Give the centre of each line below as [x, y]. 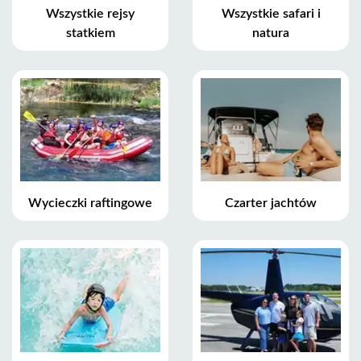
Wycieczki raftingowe [90, 203]
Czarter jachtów [271, 203]
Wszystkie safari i [271, 13]
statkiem [90, 33]
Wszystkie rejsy [90, 13]
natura [271, 33]
